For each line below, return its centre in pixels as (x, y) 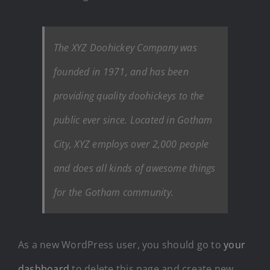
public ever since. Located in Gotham (133, 120)
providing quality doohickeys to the (129, 96)
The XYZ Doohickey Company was (125, 47)
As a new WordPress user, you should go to (121, 244)
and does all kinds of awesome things (135, 168)
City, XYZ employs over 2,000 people (131, 144)
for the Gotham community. (114, 192)
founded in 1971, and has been (121, 71)
